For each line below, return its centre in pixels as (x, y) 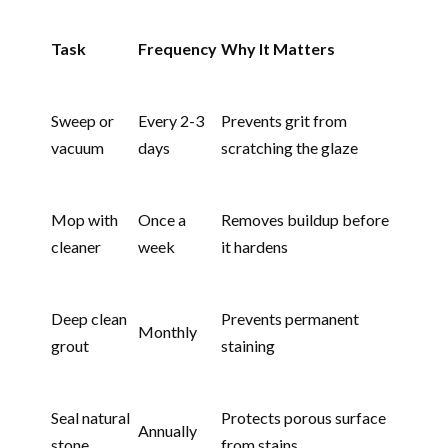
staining (248, 346)
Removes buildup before (305, 220)
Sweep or (82, 121)
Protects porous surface (303, 418)
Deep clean (89, 319)
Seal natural (90, 418)
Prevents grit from (284, 121)
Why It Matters (278, 49)
